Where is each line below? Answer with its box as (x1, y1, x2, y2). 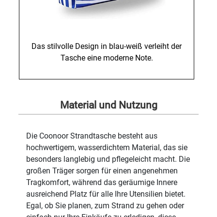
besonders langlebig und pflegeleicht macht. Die (26, 155, 190, 164)
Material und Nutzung (60, 99, 157, 111)
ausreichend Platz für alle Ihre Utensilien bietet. (26, 189, 186, 199)
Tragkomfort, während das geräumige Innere (26, 178, 178, 187)
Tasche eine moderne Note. (60, 53, 153, 63)
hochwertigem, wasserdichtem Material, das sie (26, 143, 188, 153)
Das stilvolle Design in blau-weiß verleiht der (31, 42, 182, 51)
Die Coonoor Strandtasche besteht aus (26, 131, 158, 141)
